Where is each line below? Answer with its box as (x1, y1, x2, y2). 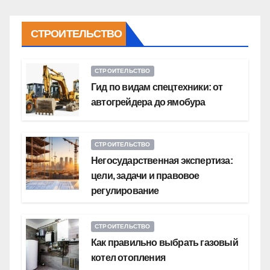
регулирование (91, 186, 159, 196)
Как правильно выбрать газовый (91, 237, 238, 248)
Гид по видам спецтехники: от (91, 82, 223, 93)
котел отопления (91, 253, 165, 263)
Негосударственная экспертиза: (91, 155, 233, 166)
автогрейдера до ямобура (91, 97, 206, 108)
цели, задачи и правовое (91, 171, 199, 181)
